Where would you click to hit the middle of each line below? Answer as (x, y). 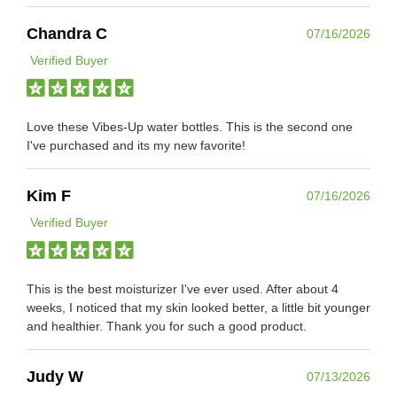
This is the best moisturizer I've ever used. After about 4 (183, 288)
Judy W (55, 376)
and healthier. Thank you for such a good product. (167, 326)
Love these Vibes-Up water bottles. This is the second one (190, 126)
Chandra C (67, 33)
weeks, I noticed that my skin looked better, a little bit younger (198, 307)
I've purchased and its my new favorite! (136, 145)
